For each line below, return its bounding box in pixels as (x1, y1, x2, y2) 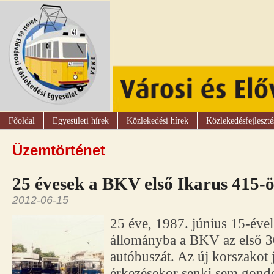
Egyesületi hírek (53, 116, 109, 126)
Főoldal (9, 116, 35, 126)
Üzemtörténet (12, 141, 105, 158)
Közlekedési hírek (127, 116, 188, 126)
